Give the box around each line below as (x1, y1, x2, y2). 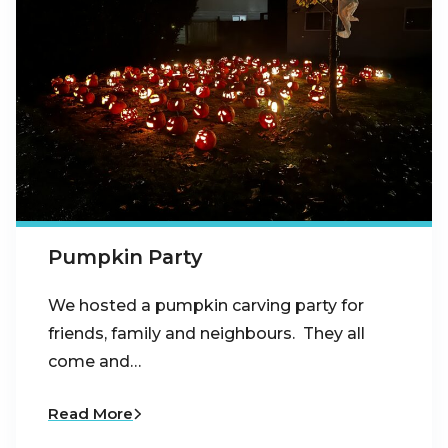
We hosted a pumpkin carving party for (48, 295, 364, 315)
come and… (48, 351, 141, 371)
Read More (48, 403, 133, 423)
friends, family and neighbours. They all (48, 323, 365, 343)
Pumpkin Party (48, 245, 202, 270)
